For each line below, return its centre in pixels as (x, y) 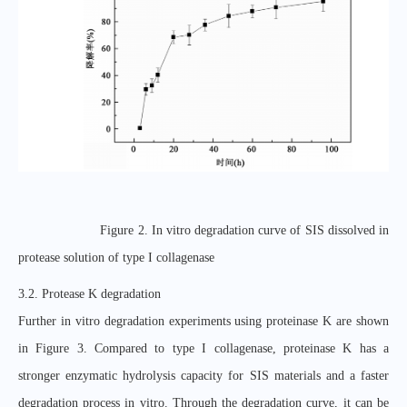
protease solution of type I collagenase (116, 257)
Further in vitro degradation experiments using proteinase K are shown (203, 321)
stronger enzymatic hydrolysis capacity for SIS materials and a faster (203, 375)
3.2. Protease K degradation (89, 293)
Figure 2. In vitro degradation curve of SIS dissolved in (244, 230)
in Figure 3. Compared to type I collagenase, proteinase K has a (203, 348)
